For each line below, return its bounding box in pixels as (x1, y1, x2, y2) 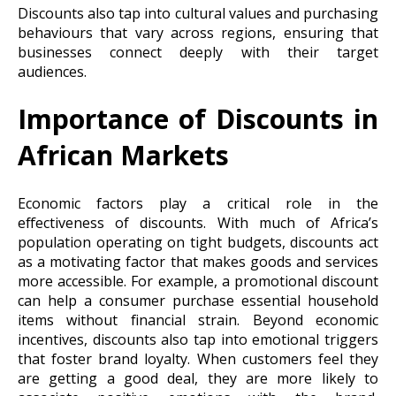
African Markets (18, 137, 229, 174)
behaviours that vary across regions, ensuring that (18, 22, 378, 42)
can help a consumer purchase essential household (18, 290, 378, 310)
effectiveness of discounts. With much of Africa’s (18, 212, 378, 232)
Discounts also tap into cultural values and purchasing (18, 3, 378, 23)
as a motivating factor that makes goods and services (18, 251, 378, 271)
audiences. (18, 61, 90, 81)
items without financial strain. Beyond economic (18, 309, 378, 330)
